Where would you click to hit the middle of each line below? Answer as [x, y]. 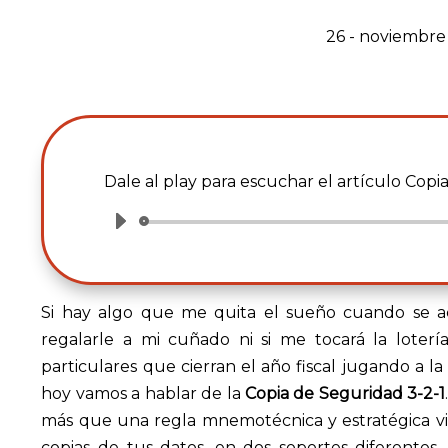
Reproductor [149, 225]
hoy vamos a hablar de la [143, 393]
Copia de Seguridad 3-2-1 [345, 393]
